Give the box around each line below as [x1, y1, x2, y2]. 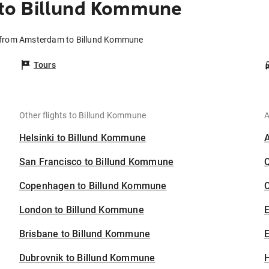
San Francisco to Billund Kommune [19, 156, 174, 168]
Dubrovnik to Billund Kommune [19, 252, 156, 264]
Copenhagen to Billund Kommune [19, 180, 167, 192]
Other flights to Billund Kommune [19, 110, 147, 121]
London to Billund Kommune [19, 204, 144, 216]
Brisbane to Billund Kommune [19, 228, 151, 240]
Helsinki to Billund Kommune [19, 132, 147, 144]
